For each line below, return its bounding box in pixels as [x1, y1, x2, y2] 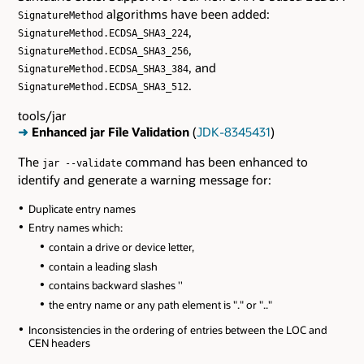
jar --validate [42, 158, 122, 170]
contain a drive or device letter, [49, 240, 195, 254]
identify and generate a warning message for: [18, 171, 271, 188]
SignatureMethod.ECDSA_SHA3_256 [18, 45, 188, 57]
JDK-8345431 [197, 123, 271, 141]
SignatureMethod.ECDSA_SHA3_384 [18, 63, 188, 75]
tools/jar [18, 107, 67, 124]
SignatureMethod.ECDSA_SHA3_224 [18, 27, 188, 39]
